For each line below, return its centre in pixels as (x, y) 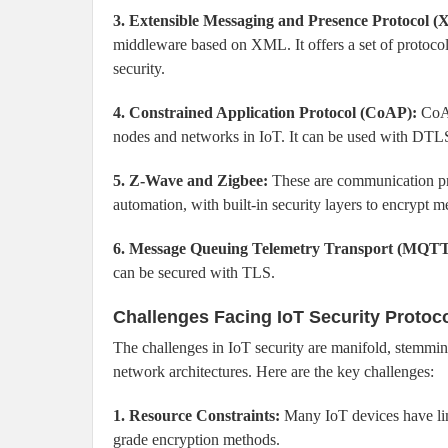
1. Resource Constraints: (196, 416)
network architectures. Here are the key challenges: (273, 372)
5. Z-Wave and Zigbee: (190, 181)
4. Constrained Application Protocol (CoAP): (265, 113)
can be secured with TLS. (194, 273)
